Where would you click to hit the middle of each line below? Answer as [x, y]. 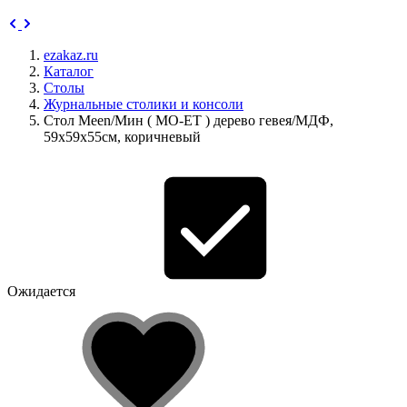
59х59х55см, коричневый [122, 137]
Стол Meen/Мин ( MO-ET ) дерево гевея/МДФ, [189, 120]
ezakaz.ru [71, 55]
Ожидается [41, 291]
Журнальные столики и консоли [144, 104]
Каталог [69, 71]
